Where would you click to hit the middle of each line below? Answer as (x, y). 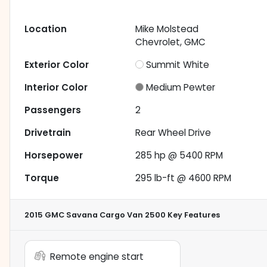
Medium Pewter (181, 88)
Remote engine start (97, 257)
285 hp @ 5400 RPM (179, 156)
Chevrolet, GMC (171, 42)
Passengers (53, 110)
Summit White (178, 65)
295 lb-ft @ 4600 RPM (184, 178)
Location (46, 29)
